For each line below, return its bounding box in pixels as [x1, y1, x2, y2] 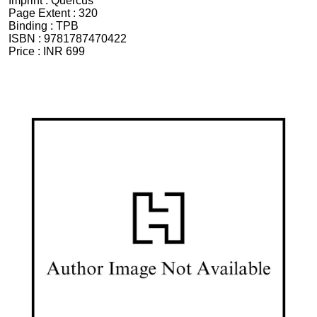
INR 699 [43, 45, 85, 57]
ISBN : [8, 32, 44, 45]
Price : [8, 45, 43, 57]
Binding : [8, 19, 56, 32]
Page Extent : [8, 6, 79, 19]
